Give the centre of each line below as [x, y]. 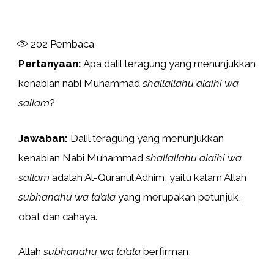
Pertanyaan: [50, 64]
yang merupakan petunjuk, [180, 197]
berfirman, [167, 251]
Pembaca [71, 44]
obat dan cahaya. [58, 216]
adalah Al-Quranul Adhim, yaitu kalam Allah [148, 177]
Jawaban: [43, 138]
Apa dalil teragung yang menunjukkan [168, 64]
